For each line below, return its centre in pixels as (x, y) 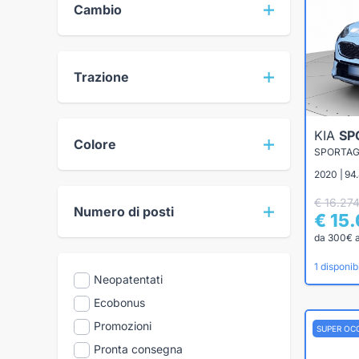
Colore (95, 145)
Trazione (101, 77)
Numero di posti (124, 212)
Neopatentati (128, 280)
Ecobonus (119, 303)
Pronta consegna (138, 349)
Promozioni (123, 326)
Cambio (98, 10)
